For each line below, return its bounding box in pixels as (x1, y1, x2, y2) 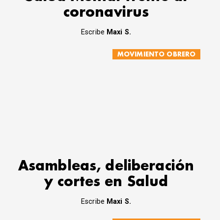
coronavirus (63, 6, 149, 20)
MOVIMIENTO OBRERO (117, 51, 196, 57)
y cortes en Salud (44, 175, 168, 189)
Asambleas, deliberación (18, 160, 194, 173)
